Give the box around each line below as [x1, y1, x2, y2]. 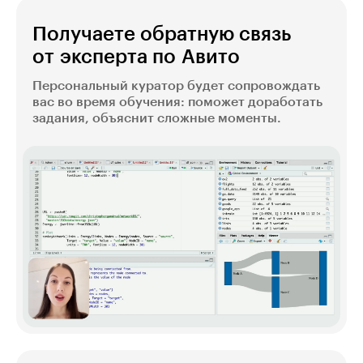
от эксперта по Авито [32, 47, 240, 67]
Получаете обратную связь [32, 24, 291, 45]
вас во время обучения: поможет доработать [32, 96, 322, 109]
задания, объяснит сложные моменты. [32, 112, 281, 126]
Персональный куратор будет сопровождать [32, 79, 320, 93]
